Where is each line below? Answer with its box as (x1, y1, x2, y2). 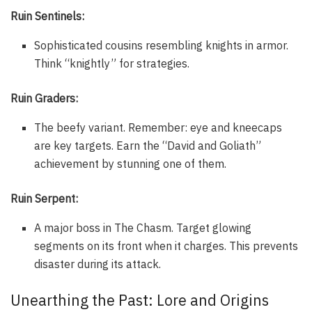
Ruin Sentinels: (10, 9, 84, 23)
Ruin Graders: (10, 91, 78, 105)
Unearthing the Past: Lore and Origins (10, 290, 269, 310)
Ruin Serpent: (10, 192, 78, 205)
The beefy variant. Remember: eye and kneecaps (34, 120, 283, 134)
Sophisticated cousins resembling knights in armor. (34, 38, 289, 52)
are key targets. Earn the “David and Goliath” (34, 139, 262, 153)
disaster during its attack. (34, 257, 162, 271)
